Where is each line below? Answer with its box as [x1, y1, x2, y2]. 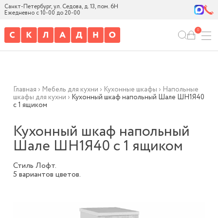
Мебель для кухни [41, 85, 98, 94]
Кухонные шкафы [103, 85, 157, 94]
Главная [13, 85, 36, 94]
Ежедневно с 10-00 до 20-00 [4, 9, 80, 17]
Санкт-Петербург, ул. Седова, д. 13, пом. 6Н [4, 2, 118, 11]
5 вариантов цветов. [13, 169, 81, 180]
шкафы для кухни [13, 92, 66, 102]
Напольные [162, 85, 199, 94]
